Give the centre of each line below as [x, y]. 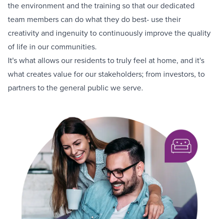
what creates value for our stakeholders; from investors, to [106, 74]
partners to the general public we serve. [76, 88]
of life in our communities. [52, 47]
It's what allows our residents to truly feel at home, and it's [106, 60]
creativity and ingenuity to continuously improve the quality [109, 33]
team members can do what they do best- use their [94, 19]
